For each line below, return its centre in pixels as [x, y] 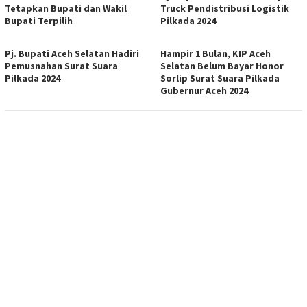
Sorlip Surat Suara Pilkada [220, 78]
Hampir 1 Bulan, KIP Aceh [216, 53]
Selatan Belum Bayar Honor [222, 65]
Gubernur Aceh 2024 [204, 90]
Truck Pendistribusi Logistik [225, 8]
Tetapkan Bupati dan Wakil [66, 8]
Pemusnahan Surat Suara [61, 65]
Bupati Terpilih [39, 20]
